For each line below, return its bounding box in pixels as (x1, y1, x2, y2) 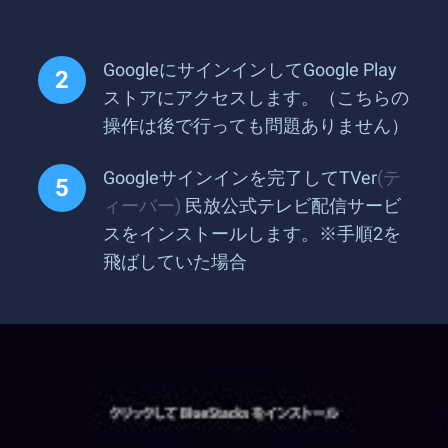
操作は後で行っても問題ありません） (103, 115, 409, 136)
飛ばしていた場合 (103, 251, 247, 272)
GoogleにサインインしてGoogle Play (103, 59, 397, 80)
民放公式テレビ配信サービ (181, 195, 401, 216)
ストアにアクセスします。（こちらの (103, 87, 409, 108)
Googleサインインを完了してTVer (103, 167, 377, 188)
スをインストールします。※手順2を (103, 223, 401, 244)
